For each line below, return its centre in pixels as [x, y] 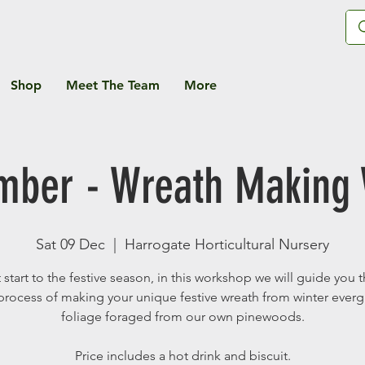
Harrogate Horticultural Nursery [227, 244]
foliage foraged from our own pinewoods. [182, 316]
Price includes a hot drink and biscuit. [182, 355]
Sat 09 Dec [70, 244]
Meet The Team [113, 85]
